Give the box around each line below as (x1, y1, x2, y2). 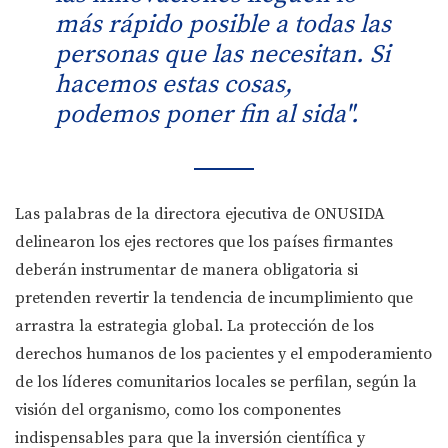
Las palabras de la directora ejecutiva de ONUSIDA (15, 204, 385, 225)
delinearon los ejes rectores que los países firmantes (15, 232, 393, 253)
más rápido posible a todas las (55, 9, 391, 41)
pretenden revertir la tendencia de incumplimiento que (15, 288, 413, 309)
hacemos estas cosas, (55, 69, 293, 101)
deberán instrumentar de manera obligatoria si (15, 260, 358, 281)
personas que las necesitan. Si (55, 39, 390, 71)
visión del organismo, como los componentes (15, 400, 341, 421)
